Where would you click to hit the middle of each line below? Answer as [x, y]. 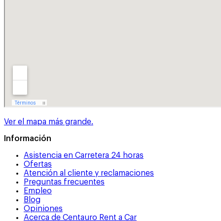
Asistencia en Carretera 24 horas [84, 155]
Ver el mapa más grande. [49, 122]
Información [28, 138]
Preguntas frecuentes [64, 182]
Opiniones [43, 208]
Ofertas [38, 164]
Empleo [38, 191]
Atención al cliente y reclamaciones [89, 173]
